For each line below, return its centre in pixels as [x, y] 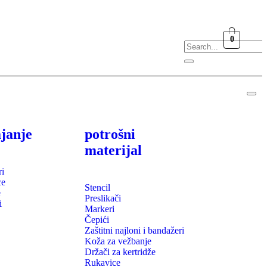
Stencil [97, 187]
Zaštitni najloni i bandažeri [134, 230]
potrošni [110, 134]
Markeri [99, 209]
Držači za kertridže [120, 252]
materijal [113, 150]
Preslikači [103, 198]
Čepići [97, 219]
